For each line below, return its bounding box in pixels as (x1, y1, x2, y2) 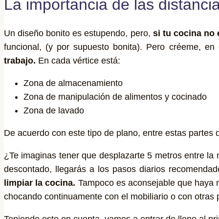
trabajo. (4, 55, 36, 66)
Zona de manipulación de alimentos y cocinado (23, 91, 207, 102)
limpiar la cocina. (4, 177, 78, 188)
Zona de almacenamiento (23, 78, 123, 88)
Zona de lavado (23, 105, 84, 115)
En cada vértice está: (36, 55, 120, 66)
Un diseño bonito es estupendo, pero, (4, 28, 153, 38)
